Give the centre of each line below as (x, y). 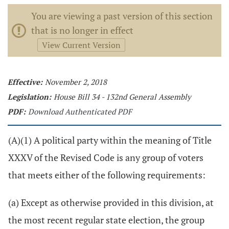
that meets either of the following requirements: (107, 175)
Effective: (25, 82)
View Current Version (81, 45)
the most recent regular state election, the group (106, 220)
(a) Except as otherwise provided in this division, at (111, 202)
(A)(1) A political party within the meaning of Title (110, 140)
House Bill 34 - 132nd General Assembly (122, 97)
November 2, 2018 (76, 82)
